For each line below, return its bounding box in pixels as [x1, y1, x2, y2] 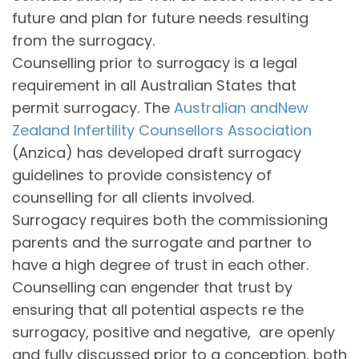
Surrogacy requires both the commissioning [12, 209, 328, 230]
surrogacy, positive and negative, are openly [12, 321, 335, 342]
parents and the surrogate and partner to [12, 232, 312, 252]
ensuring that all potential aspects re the [12, 299, 304, 320]
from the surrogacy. [12, 30, 155, 50]
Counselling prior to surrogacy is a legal [12, 52, 297, 73]
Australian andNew [174, 97, 309, 118]
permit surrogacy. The [12, 97, 174, 118]
